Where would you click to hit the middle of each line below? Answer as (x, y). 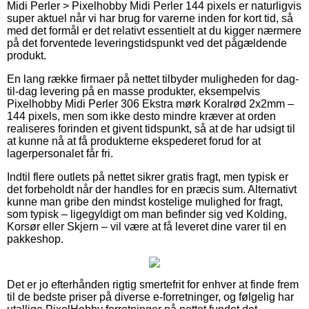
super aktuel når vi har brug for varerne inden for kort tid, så (150, 18)
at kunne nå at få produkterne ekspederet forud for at (134, 141)
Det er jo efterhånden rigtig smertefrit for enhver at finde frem (153, 284)
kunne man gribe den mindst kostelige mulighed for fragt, (145, 201)
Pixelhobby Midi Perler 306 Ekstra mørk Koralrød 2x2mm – (150, 103)
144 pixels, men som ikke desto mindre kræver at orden (141, 116)
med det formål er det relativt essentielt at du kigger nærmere (154, 30)
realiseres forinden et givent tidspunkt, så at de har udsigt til (151, 128)
